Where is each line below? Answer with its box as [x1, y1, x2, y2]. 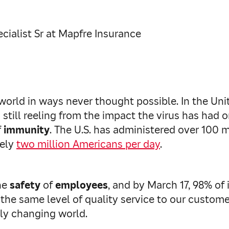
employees [55, 178, 108, 192]
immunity [4, 123, 50, 136]
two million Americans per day [16, 138, 160, 151]
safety [10, 178, 40, 192]
